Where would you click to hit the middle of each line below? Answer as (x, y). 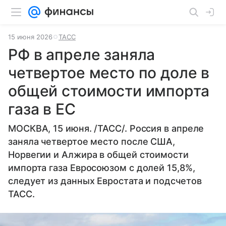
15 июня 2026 (30, 37)
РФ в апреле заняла (82, 54)
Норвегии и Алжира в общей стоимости (98, 155)
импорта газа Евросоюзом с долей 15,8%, (102, 168)
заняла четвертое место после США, (92, 142)
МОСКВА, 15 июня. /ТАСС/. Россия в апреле (106, 128)
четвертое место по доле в (109, 73)
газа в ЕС (42, 109)
